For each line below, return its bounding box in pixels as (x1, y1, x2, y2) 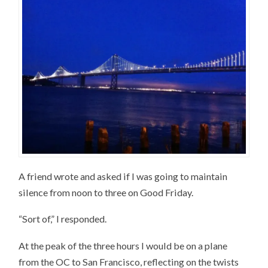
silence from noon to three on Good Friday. (19, 186, 194, 198)
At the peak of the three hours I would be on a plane (19, 240, 228, 252)
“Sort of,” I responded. (19, 213, 107, 225)
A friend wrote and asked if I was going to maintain (19, 170, 228, 182)
